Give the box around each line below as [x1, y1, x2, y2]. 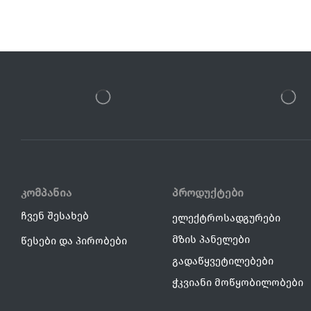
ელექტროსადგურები [172, 211, 281, 224]
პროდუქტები [172, 185, 244, 199]
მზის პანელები [172, 233, 251, 246]
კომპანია [21, 185, 72, 199]
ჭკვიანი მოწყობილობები [172, 276, 304, 289]
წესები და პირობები [21, 234, 127, 247]
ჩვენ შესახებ [21, 209, 89, 222]
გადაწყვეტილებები [172, 254, 274, 267]
